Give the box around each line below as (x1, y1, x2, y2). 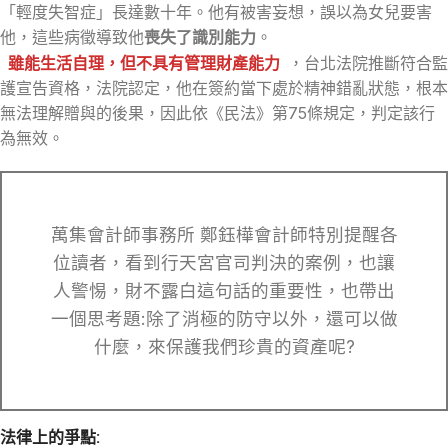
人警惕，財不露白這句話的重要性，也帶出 (53, 279, 395, 301)
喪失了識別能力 (144, 26, 256, 47)
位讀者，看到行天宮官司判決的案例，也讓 (53, 251, 395, 273)
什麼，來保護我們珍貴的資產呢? (93, 335, 355, 357)
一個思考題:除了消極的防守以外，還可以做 (50, 307, 398, 329)
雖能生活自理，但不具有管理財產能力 (8, 52, 280, 73)
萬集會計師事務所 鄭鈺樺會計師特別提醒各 (50, 223, 398, 245)
